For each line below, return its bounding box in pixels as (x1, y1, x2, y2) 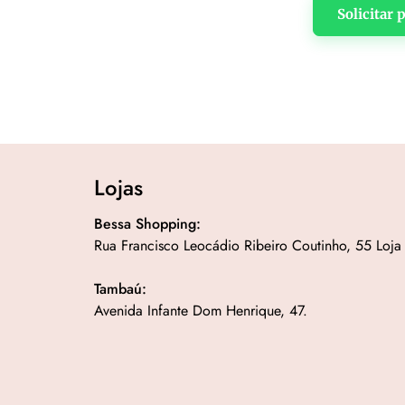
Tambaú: (94, 278, 147, 300)
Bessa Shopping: (94, 213, 202, 235)
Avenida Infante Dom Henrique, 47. (94, 300, 308, 322)
